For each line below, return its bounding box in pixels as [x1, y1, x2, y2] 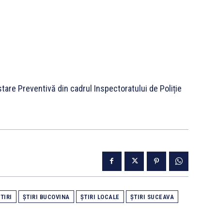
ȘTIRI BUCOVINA [22, 193, 70, 201]
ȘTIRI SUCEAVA [130, 193, 174, 201]
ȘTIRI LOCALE [80, 193, 120, 201]
